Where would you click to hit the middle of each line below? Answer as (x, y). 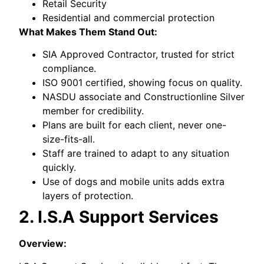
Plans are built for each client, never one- (135, 125)
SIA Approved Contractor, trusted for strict (139, 55)
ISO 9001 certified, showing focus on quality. (143, 83)
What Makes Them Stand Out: (88, 32)
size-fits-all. (69, 139)
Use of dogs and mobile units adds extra (134, 182)
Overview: (43, 244)
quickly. (60, 168)
